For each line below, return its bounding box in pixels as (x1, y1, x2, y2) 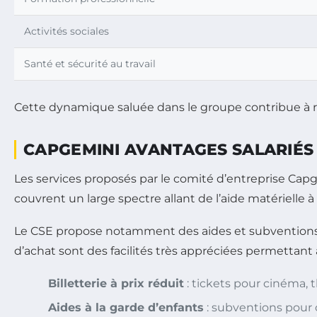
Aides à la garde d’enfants (48, 300, 204, 314)
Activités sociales (24, 24, 109, 38)
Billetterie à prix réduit (48, 276, 184, 290)
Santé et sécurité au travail (24, 57, 156, 70)
